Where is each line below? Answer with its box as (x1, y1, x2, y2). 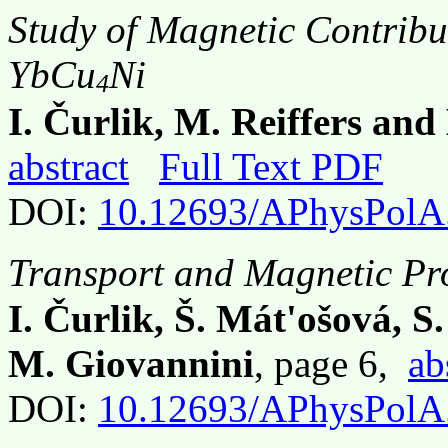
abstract (8, 144, 129, 188)
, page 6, (254, 342, 408, 386)
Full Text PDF (159, 144, 383, 188)
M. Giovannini (8, 342, 254, 386)
